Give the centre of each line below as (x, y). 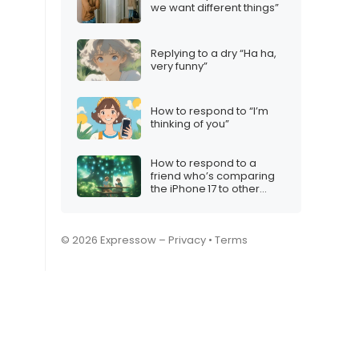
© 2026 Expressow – (115, 240)
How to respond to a (204, 163)
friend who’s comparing (213, 175)
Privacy (187, 240)
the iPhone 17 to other (205, 188)
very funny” (179, 66)
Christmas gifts (189, 201)
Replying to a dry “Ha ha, (214, 53)
